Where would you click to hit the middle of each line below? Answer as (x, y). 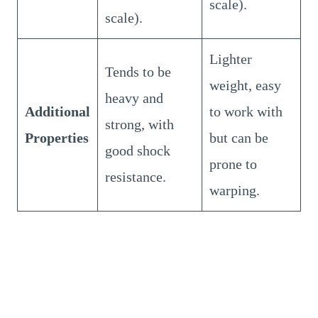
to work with (246, 111)
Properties (57, 137)
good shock (138, 150)
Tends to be (138, 71)
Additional (57, 111)
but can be (239, 137)
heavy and (134, 98)
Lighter (231, 59)
